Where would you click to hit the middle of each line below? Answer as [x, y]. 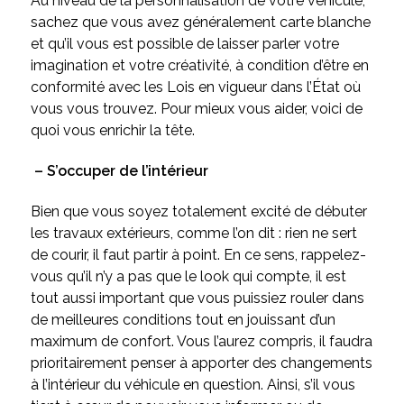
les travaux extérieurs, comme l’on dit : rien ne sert [193, 233]
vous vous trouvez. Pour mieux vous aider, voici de [196, 108]
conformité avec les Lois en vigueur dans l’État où [195, 87]
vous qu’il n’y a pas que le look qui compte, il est [188, 276]
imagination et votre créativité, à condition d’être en [199, 65]
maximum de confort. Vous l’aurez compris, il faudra [201, 341]
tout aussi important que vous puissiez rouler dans [197, 298]
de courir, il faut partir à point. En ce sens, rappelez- [198, 254]
